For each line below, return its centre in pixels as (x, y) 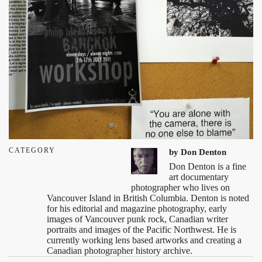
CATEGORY (32, 150)
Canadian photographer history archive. (120, 250)
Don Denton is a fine (208, 166)
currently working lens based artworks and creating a (144, 240)
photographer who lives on (180, 187)
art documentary (199, 177)
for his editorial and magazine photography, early (137, 208)
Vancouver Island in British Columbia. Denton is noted (148, 198)
